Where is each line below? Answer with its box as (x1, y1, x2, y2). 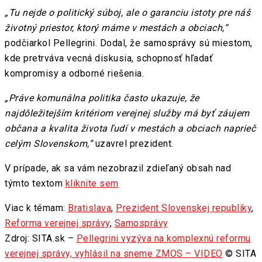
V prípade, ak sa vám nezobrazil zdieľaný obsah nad (5, 163, 231, 174)
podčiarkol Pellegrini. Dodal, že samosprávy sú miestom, (5, 37, 253, 49)
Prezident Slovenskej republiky (116, 202, 251, 214)
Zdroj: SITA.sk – (5, 233, 77, 244)
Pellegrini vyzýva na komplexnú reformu (76, 233, 251, 244)
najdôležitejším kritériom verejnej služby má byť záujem (5, 108, 250, 119)
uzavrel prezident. (92, 138, 174, 150)
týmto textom (5, 178, 65, 189)
